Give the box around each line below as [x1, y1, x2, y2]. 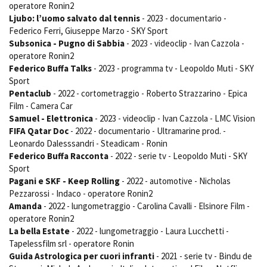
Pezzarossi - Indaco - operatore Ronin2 [9, 188, 153, 200]
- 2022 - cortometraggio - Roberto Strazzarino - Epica [51, 88, 247, 100]
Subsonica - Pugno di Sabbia [9, 38, 125, 49]
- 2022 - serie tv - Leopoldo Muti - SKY [108, 150, 247, 162]
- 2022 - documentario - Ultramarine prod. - [69, 125, 226, 137]
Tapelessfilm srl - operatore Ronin [9, 238, 134, 250]
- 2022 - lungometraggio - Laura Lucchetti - [70, 225, 229, 237]
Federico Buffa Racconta [9, 150, 108, 162]
